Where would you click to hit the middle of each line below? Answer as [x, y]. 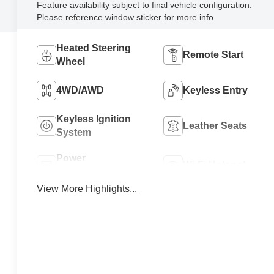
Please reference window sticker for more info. [127, 17]
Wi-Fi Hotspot [214, 165]
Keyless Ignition [94, 119]
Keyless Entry [215, 90]
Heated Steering [94, 48]
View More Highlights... [87, 188]
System [74, 132]
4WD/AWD [80, 90]
